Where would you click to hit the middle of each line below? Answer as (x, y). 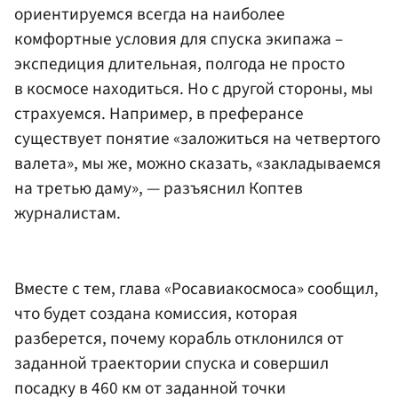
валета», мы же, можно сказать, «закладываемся (198, 163)
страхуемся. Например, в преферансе (159, 113)
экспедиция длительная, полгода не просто (179, 64)
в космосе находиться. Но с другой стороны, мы (194, 88)
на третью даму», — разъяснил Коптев (159, 188)
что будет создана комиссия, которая (156, 314)
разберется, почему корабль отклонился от (179, 339)
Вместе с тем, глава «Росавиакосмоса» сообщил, (196, 289)
